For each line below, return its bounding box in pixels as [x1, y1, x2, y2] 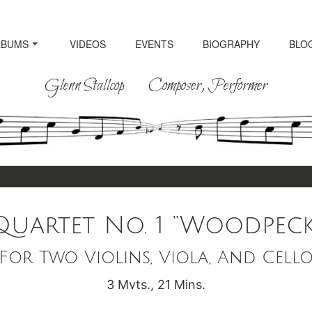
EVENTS [135, 37, 173, 52]
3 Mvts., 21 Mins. [107, 277, 205, 292]
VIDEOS [70, 37, 106, 52]
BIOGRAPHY [203, 37, 260, 52]
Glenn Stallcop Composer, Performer [45, 75, 267, 97]
